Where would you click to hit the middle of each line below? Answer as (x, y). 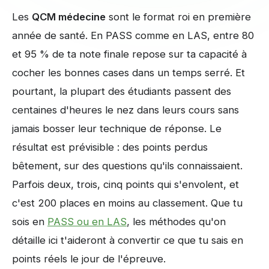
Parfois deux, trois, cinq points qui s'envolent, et (125, 184)
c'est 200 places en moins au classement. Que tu (127, 203)
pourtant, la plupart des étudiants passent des (122, 91)
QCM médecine (69, 17)
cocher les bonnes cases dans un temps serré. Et (128, 73)
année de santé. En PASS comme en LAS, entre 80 (133, 35)
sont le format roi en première (178, 17)
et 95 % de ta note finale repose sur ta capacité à (129, 54)
